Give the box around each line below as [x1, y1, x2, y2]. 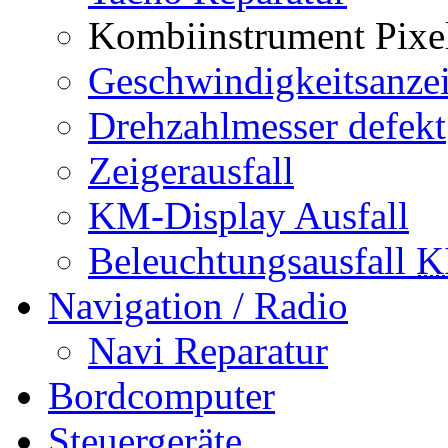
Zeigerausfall [88, 149, 294, 193]
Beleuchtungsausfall [88, 239, 416, 283]
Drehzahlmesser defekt [88, 104, 446, 148]
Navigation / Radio [48, 284, 348, 328]
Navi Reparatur [88, 329, 328, 373]
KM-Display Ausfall [88, 194, 409, 238]
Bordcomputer [48, 374, 275, 418]
